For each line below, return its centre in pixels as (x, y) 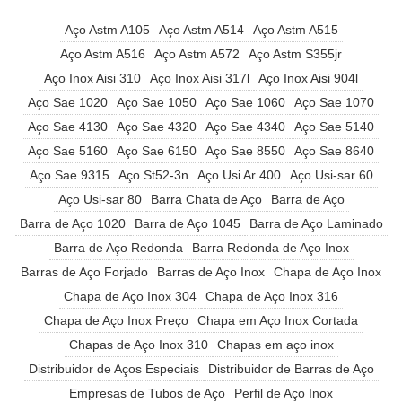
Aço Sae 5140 (334, 126)
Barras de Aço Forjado (84, 271)
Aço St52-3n (153, 175)
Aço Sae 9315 (69, 175)
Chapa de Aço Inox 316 (272, 296)
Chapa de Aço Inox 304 (130, 296)
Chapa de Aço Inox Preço (116, 320)
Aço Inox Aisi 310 (92, 78)
